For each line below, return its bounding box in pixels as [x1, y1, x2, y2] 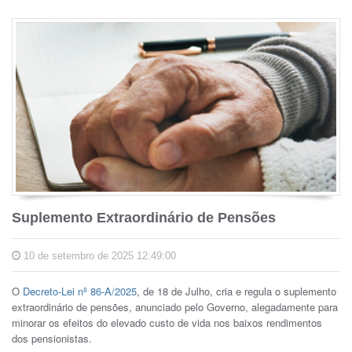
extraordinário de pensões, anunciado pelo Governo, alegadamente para [12, 299, 338, 314]
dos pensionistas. [12, 330, 92, 346]
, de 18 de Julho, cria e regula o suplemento [137, 283, 336, 299]
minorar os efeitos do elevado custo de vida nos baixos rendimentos [12, 314, 322, 330]
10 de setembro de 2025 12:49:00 [20, 249, 176, 262]
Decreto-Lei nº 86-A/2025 [23, 283, 137, 299]
